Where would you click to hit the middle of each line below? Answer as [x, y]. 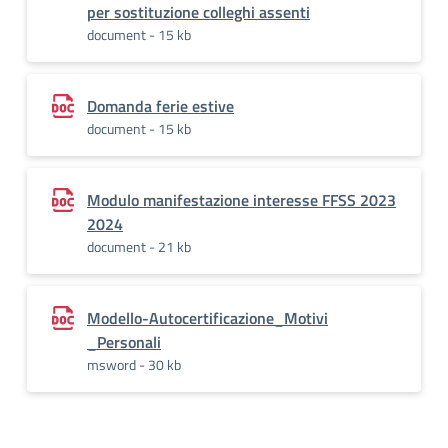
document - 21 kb [139, 246]
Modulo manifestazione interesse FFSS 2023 [241, 200]
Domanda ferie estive [160, 106]
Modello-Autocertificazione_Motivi [207, 318]
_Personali [124, 342]
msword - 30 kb [134, 364]
